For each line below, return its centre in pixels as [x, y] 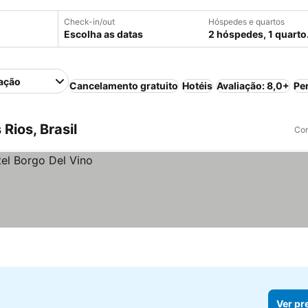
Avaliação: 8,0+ [253, 86]
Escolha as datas [103, 34]
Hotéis [198, 86]
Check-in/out [89, 22]
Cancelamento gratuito [124, 86]
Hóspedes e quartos [246, 22]
